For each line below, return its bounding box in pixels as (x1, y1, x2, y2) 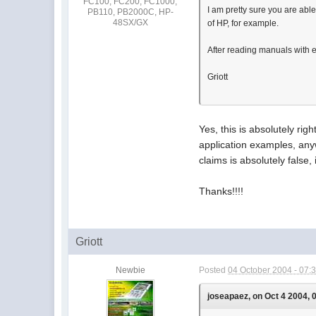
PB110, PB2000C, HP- (87, 6, 174, 17)
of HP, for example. (207, 18, 279, 28)
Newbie (115, 265, 145, 275)
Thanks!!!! (199, 185, 244, 197)
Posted (199, 265, 229, 275)
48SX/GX (112, 17, 148, 28)
